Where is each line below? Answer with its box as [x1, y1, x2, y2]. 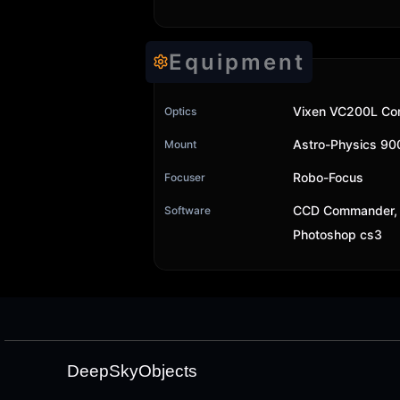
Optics [164, 104, 196, 118]
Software [164, 203, 211, 217]
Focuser [164, 170, 205, 184]
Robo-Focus [293, 169, 363, 185]
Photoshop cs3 [293, 226, 382, 242]
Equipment [169, 48, 305, 75]
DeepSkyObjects [66, 362, 197, 380]
